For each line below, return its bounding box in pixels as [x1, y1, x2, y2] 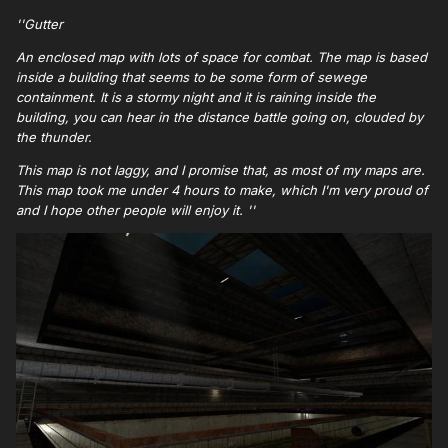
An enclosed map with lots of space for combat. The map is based [16, 48, 427, 65]
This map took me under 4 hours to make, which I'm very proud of [16, 181, 428, 198]
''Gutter [16, 15, 63, 32]
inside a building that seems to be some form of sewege [16, 68, 367, 85]
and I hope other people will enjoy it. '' [16, 201, 255, 218]
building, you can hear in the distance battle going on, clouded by [16, 108, 423, 125]
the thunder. [16, 128, 92, 145]
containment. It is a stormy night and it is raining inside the [16, 88, 376, 105]
